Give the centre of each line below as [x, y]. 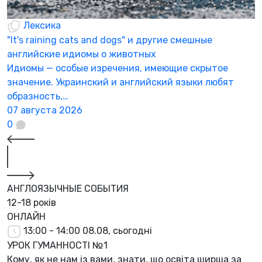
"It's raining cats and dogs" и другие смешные [110, 40]
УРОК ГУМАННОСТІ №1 [57, 245]
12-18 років [32, 203]
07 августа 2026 [45, 111]
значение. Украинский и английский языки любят [120, 82]
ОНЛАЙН [26, 217]
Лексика [41, 26]
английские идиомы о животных [82, 54]
